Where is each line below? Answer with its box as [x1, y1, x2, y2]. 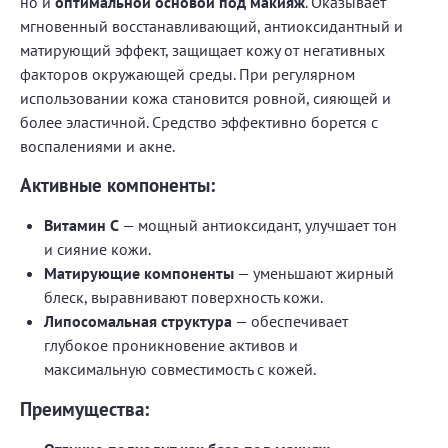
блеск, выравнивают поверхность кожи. [44, 287, 323, 307]
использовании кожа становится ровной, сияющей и [20, 88, 391, 108]
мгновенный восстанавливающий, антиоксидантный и [20, 16, 403, 36]
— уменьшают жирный [234, 263, 394, 283]
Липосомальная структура [44, 311, 232, 331]
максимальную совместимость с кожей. [44, 359, 316, 379]
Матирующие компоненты [44, 263, 234, 283]
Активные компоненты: [20, 173, 215, 197]
